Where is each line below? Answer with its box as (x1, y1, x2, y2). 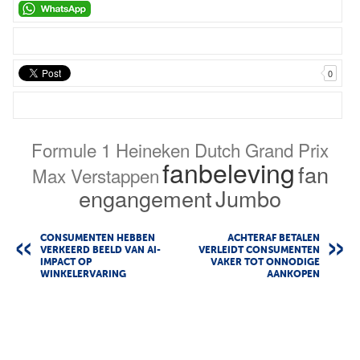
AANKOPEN (267, 270, 320, 280)
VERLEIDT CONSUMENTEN (198, 246, 320, 256)
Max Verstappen (31, 162, 159, 189)
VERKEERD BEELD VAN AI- (40, 246, 161, 256)
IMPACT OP (40, 258, 92, 268)
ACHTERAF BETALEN (227, 234, 320, 244)
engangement (79, 182, 212, 215)
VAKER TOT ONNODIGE (211, 258, 320, 268)
